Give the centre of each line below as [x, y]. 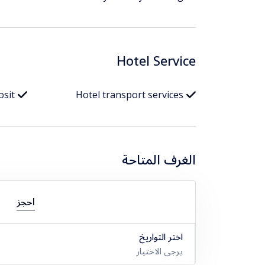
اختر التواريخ [161, 236]
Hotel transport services [130, 95]
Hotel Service [156, 60]
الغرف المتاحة [159, 159]
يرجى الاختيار [159, 251]
